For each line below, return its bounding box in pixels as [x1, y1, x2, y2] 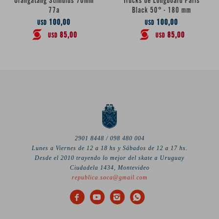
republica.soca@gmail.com [71, 174, 148, 181]
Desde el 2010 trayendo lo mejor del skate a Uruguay [35, 154, 184, 161]
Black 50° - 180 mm [131, 5, 191, 16]
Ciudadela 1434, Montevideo [69, 164, 150, 171]
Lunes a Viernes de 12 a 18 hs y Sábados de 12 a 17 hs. [31, 144, 188, 152]
